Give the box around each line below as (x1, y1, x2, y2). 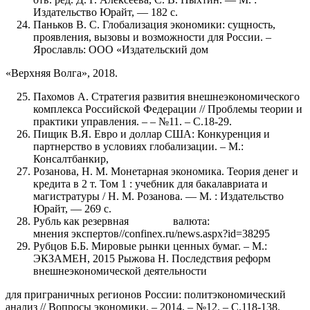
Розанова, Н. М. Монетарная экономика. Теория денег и (33, 165, 298, 177)
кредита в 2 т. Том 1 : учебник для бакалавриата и (33, 177, 268, 190)
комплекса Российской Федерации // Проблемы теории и (33, 102, 302, 115)
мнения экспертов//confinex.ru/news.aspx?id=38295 (33, 227, 270, 239)
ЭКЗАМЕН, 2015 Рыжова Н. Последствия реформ (33, 252, 271, 264)
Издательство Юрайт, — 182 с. (33, 6, 178, 18)
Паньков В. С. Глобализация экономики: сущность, (33, 18, 275, 30)
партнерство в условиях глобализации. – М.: (33, 140, 244, 152)
